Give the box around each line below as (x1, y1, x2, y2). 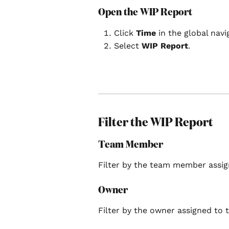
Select (114, 40, 142, 51)
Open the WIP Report (98, 7, 192, 18)
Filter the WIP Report (98, 117, 213, 129)
